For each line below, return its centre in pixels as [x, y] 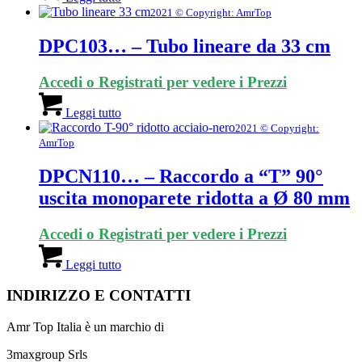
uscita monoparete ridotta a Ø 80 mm [194, 198]
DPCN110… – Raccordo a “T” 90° [181, 176]
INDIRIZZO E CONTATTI [99, 296]
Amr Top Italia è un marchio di [85, 327]
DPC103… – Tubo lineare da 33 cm [185, 46]
